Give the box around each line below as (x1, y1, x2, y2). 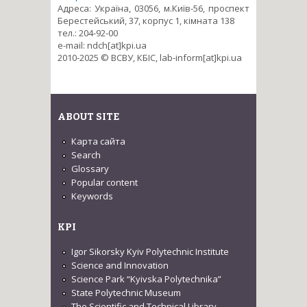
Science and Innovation (71, 258, 169, 271)
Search (71, 149, 101, 162)
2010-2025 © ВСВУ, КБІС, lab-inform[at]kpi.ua (58, 51, 242, 64)
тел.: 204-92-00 (58, 26, 118, 39)
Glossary (71, 162, 109, 175)
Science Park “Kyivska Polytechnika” (71, 272, 221, 285)
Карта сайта (71, 135, 125, 148)
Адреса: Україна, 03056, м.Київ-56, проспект (58, 1, 249, 14)
